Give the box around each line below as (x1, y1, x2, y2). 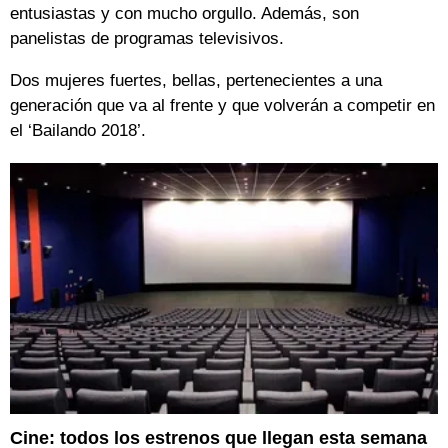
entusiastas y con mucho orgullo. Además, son (10, 3, 359, 23)
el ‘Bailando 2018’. (10, 120, 146, 140)
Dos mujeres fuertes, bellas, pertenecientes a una (10, 70, 382, 90)
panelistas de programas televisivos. (10, 28, 284, 48)
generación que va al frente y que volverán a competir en (10, 95, 435, 115)
